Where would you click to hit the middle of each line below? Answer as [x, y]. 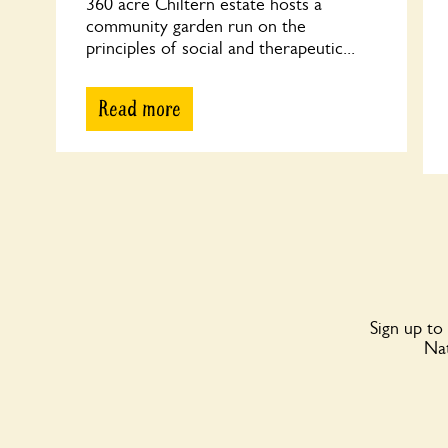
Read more [139, 109]
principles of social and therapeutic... [220, 48]
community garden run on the [196, 26]
